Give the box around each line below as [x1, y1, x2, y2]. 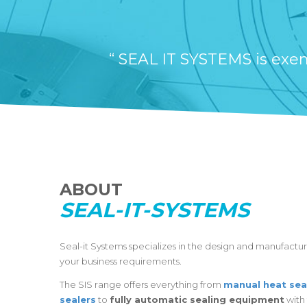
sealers [60, 293, 96, 305]
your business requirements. [60, 255, 182, 267]
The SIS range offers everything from [60, 278, 223, 290]
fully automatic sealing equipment [110, 293, 284, 305]
